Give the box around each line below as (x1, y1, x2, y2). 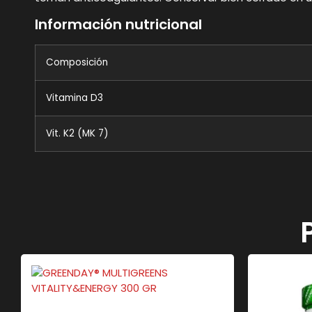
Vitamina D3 (46, 91, 103, 105)
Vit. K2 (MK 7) (46, 127, 108, 141)
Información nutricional (35, 15, 202, 35)
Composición (46, 56, 108, 70)
